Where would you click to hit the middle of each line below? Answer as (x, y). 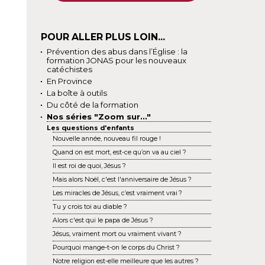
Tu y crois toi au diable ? (90, 206)
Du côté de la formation (92, 104)
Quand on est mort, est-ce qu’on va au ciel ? (119, 152)
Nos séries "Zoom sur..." (98, 116)
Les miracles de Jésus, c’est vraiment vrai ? (117, 193)
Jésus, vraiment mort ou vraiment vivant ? (117, 234)
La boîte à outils (77, 93)
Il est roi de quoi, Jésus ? (89, 166)
